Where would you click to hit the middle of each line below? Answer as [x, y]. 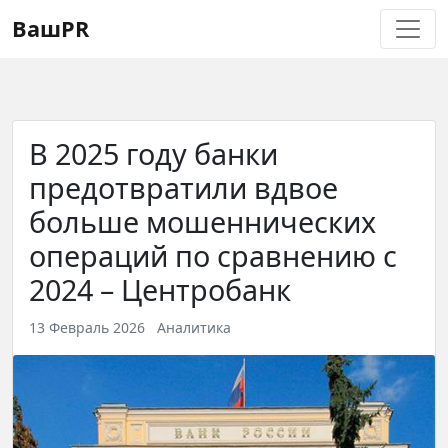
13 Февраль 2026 [93, 327]
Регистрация [66, 20]
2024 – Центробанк [160, 289]
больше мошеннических [202, 221]
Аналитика [194, 327]
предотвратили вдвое [183, 187]
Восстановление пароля [243, 20]
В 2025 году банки [153, 153]
